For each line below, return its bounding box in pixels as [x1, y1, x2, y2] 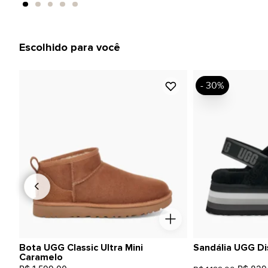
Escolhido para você [19, 41, 120, 54]
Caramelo [19, 251, 63, 263]
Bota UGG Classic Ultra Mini [19, 241, 143, 254]
